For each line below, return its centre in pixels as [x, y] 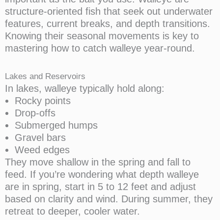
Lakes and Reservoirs [45, 77]
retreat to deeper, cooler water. [72, 211]
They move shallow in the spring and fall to [98, 162]
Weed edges [42, 150]
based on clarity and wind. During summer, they [109, 199]
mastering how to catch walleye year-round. [100, 48]
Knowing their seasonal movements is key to [102, 36]
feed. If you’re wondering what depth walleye [102, 175]
